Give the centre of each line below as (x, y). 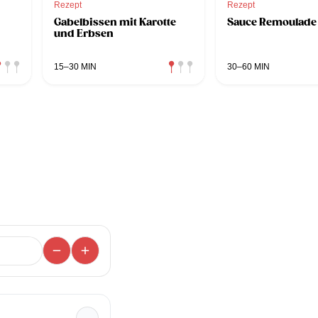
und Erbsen (84, 33)
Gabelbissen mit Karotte (115, 22)
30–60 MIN (248, 66)
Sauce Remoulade (272, 22)
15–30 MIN (75, 66)
